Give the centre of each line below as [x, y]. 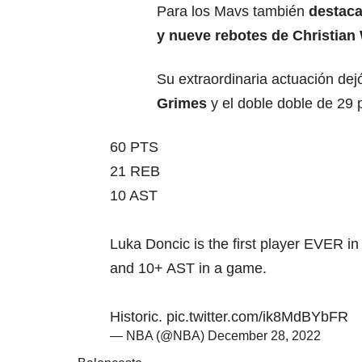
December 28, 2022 [264, 335]
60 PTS [134, 147]
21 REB [135, 171]
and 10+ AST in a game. [188, 268]
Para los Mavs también [231, 11]
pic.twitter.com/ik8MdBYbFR [257, 316]
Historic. [138, 316]
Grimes [182, 103]
